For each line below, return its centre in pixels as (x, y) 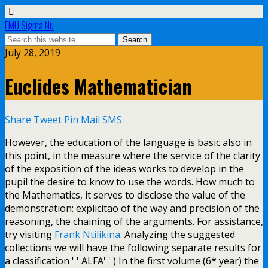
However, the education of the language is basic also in (128, 142)
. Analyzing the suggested (178, 234)
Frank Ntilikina (87, 234)
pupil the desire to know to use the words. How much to (130, 182)
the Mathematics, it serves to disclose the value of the (125, 195)
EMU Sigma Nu (29, 25)
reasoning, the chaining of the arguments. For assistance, (134, 221)
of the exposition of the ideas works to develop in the (124, 168)
